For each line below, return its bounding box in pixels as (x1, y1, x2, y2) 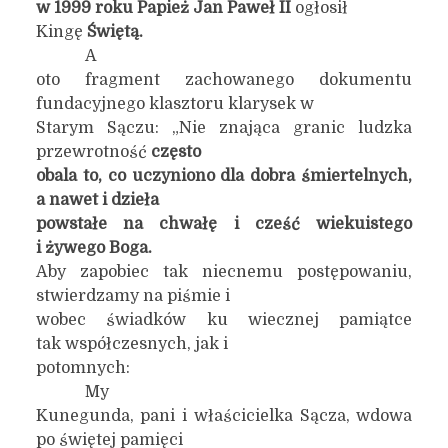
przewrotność (35, 143, 151, 161)
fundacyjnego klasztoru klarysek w (35, 95, 314, 113)
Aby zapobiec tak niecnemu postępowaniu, (35, 263, 413, 281)
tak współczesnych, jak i (35, 335, 228, 353)
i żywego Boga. (35, 239, 152, 257)
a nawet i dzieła (35, 191, 159, 209)
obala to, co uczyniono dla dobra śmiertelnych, (35, 167, 413, 185)
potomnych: (35, 359, 130, 377)
